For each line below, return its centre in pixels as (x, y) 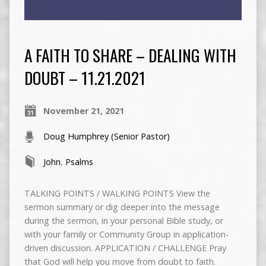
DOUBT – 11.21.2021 (85, 78)
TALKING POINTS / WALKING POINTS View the (117, 194)
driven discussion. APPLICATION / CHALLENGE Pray (125, 248)
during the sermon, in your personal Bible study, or (123, 221)
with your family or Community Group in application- (126, 235)
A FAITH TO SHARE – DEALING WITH (130, 55)
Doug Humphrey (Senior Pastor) (106, 137)
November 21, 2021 (83, 111)
